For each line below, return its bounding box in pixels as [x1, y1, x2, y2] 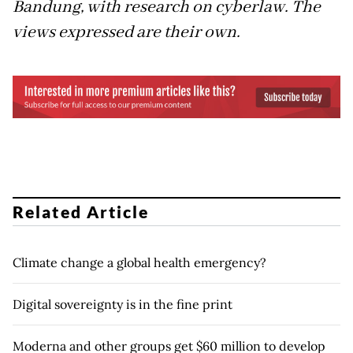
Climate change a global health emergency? [13, 255, 266, 271]
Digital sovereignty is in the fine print [13, 296, 232, 313]
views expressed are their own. [13, 20, 240, 43]
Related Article [13, 202, 150, 222]
